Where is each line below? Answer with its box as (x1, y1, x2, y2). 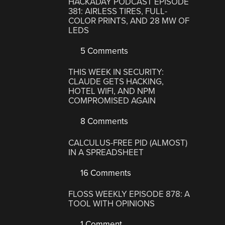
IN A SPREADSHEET (68, 147, 144, 158)
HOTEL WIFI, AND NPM (68, 86, 156, 97)
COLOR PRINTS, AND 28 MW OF (68, 15, 190, 26)
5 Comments (78, 45, 129, 56)
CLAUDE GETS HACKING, (68, 76, 164, 87)
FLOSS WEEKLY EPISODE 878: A (68, 189, 190, 200)
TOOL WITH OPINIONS (68, 198, 155, 209)
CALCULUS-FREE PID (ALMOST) (68, 137, 188, 148)
